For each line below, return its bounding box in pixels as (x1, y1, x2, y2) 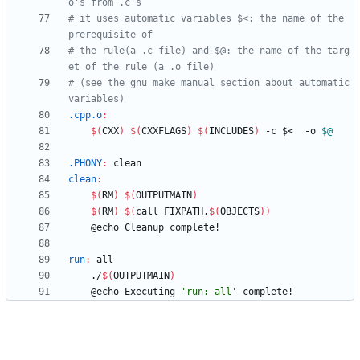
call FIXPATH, (136, 206, 209, 218)
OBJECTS (220, 206, 260, 218)
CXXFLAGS (141, 125, 186, 137)
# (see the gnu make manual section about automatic (68, 77, 350, 89)
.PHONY (68, 157, 102, 170)
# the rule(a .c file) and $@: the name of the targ (68, 45, 350, 57)
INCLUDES (209, 125, 254, 137)
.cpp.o (68, 109, 102, 121)
